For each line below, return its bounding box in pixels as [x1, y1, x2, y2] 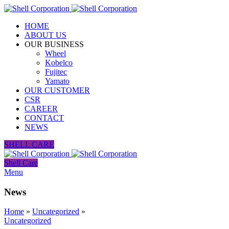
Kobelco [45, 58, 73, 67]
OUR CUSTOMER [25, 86, 90, 95]
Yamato [45, 77, 70, 85]
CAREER [25, 104, 58, 113]
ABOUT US [25, 31, 66, 39]
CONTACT [25, 113, 64, 122]
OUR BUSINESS [25, 40, 84, 49]
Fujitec [45, 67, 67, 76]
